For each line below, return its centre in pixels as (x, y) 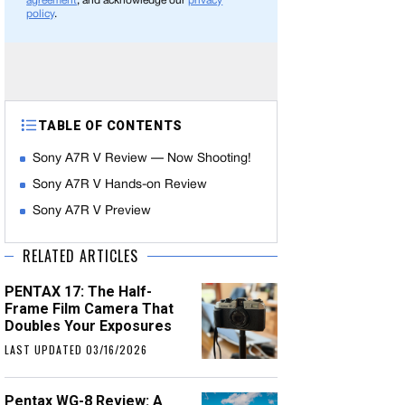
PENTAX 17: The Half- (79, 292)
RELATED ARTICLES (81, 256)
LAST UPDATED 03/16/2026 (76, 349)
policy (41, 14)
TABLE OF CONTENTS (111, 125)
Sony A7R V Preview (92, 211)
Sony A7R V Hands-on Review (120, 185)
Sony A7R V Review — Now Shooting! (142, 159)
